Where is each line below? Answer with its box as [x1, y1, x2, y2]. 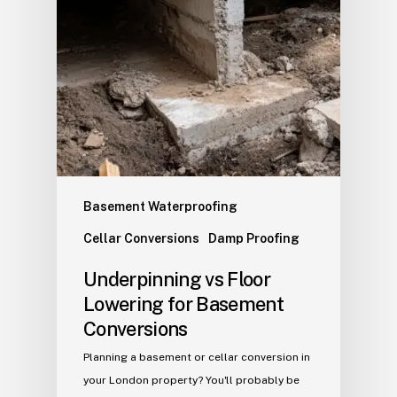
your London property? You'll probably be [83, 374, 300, 387]
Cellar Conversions [83, 231, 199, 246]
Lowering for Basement [83, 292, 284, 316]
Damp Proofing [208, 231, 300, 246]
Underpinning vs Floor [83, 268, 271, 292]
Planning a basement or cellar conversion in [83, 351, 310, 364]
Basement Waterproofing [83, 199, 237, 214]
